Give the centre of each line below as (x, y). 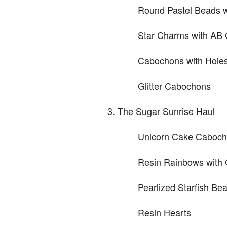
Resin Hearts (164, 213)
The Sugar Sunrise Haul (166, 111)
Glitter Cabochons (174, 86)
